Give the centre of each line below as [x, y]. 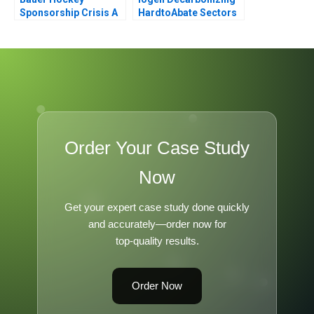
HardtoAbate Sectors [187, 12]
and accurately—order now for [157, 224]
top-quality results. [157, 240]
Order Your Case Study [157, 148]
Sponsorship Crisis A [69, 12]
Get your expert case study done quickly [157, 207]
